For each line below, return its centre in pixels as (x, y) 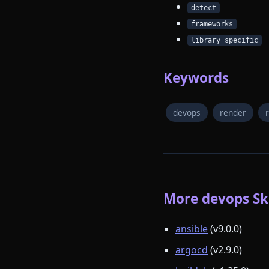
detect (204, 8)
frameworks (212, 24)
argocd (192, 250)
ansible (192, 229)
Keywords (196, 78)
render (233, 112)
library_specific (225, 41)
